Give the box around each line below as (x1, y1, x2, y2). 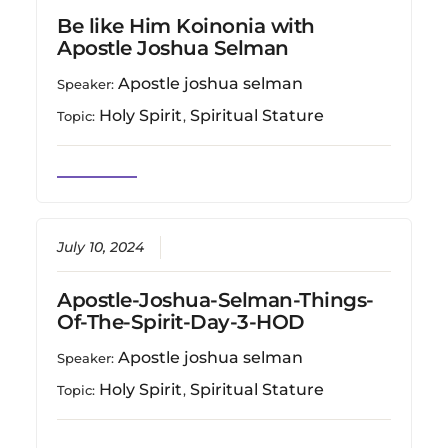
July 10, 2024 (57, 238, 145, 255)
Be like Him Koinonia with (57, 13, 315, 38)
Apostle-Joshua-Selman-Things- (57, 287, 374, 312)
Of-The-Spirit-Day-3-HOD (57, 309, 305, 334)
